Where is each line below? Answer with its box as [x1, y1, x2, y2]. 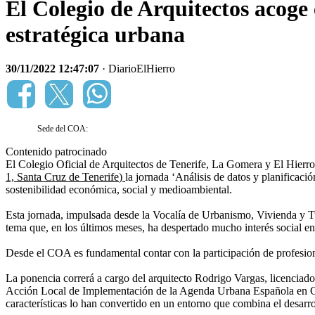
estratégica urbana [6, 21, 185, 47]
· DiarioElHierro [99, 63, 175, 75]
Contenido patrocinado [6, 146, 107, 158]
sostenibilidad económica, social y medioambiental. [6, 184, 232, 196]
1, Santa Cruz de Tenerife [6, 171, 119, 184]
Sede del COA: [37, 124, 88, 134]
